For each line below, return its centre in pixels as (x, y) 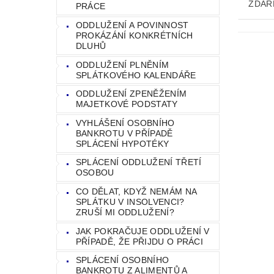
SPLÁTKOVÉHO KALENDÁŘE (136, 75)
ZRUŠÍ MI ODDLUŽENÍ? (125, 213)
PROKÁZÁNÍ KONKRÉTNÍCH (134, 36)
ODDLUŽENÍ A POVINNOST (132, 25)
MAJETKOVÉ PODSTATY (127, 104)
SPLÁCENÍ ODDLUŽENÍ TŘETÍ (139, 162)
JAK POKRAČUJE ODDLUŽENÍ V (143, 231)
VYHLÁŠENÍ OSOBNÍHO (125, 123)
